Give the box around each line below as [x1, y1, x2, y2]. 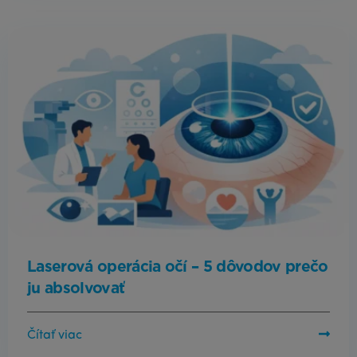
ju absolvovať [27, 279, 125, 298]
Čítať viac [27, 328, 82, 342]
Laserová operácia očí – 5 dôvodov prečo [27, 257, 328, 277]
